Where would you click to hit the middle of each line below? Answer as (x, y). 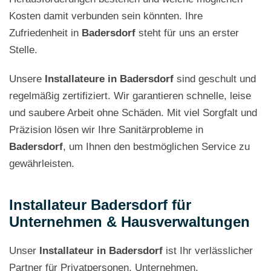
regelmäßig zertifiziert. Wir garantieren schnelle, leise (130, 96)
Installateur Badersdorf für (100, 205)
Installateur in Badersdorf (101, 251)
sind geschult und (215, 79)
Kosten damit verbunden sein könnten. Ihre (106, 16)
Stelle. (23, 50)
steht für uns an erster (187, 33)
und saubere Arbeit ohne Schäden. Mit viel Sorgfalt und (133, 113)
